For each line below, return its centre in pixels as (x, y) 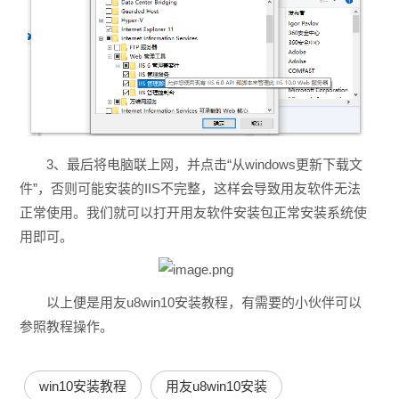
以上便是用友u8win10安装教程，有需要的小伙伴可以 (204, 303)
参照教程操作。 (66, 327)
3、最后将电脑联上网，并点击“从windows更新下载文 (204, 165)
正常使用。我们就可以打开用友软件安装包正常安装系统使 (193, 213)
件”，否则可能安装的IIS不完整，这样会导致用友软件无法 (190, 189)
